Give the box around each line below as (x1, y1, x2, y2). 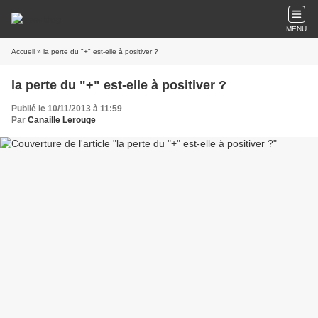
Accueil (11, 48, 35, 55)
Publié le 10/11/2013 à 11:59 (11, 104, 122, 114)
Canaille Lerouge (28, 115, 96, 125)
